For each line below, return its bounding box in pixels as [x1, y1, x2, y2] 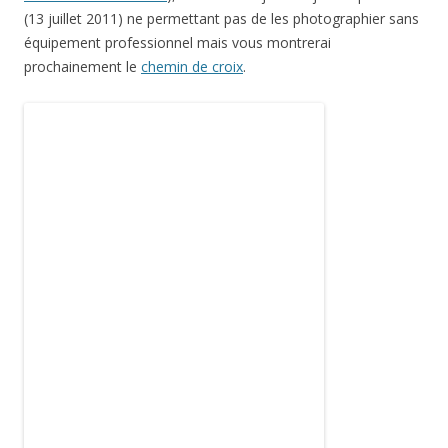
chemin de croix [141, 57, 243, 76]
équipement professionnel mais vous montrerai [24, 33, 331, 52]
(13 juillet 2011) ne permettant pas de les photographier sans [24, 9, 419, 28]
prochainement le [24, 57, 141, 76]
